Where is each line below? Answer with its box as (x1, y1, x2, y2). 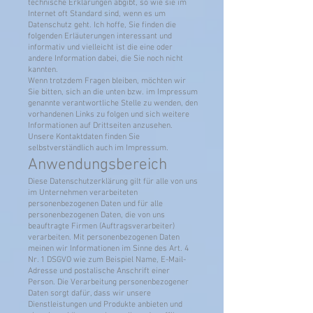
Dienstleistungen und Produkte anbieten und (28, 300, 182, 310)
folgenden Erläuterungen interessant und (28, 31, 172, 41)
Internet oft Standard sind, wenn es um (28, 9, 166, 19)
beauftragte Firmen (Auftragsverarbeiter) (28, 221, 175, 231)
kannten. (28, 65, 58, 75)
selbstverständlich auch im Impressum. (28, 143, 168, 153)
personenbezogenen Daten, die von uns (28, 210, 165, 220)
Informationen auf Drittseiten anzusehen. (28, 121, 173, 131)
